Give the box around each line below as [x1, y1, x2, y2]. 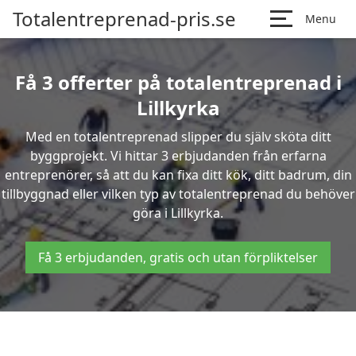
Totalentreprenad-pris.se [13, 6, 236, 32]
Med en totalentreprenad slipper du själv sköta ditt [25, 128, 331, 145]
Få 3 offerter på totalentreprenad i [14, 69, 342, 95]
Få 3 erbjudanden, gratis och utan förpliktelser [38, 249, 318, 266]
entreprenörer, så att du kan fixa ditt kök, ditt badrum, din [4, 166, 352, 184]
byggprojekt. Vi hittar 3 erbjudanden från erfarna [29, 147, 327, 164]
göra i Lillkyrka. [133, 204, 223, 222]
